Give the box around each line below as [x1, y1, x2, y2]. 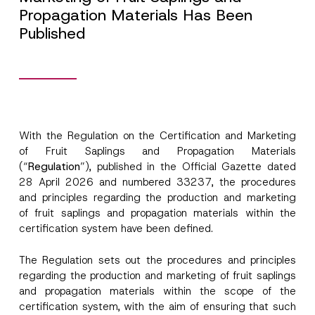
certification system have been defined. [18, 221, 213, 236]
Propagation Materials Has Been [18, 5, 252, 25]
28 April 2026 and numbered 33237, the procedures [18, 175, 297, 189]
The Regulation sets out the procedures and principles [18, 252, 297, 267]
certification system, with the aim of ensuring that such [18, 299, 297, 314]
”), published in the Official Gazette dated [79, 160, 297, 174]
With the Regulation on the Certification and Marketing [18, 129, 297, 143]
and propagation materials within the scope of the [18, 283, 297, 298]
